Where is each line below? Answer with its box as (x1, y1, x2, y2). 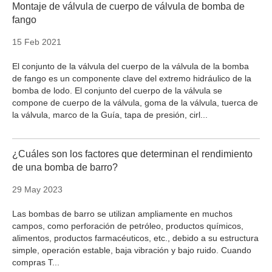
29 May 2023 (12, 185, 63, 195)
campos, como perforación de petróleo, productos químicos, (12, 221, 243, 231)
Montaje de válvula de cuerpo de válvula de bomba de (12, 1, 245, 12)
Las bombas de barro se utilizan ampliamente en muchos (12, 209, 233, 219)
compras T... (12, 257, 59, 268)
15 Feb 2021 (12, 37, 61, 47)
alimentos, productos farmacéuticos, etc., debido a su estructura (12, 233, 259, 243)
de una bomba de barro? (12, 162, 118, 173)
